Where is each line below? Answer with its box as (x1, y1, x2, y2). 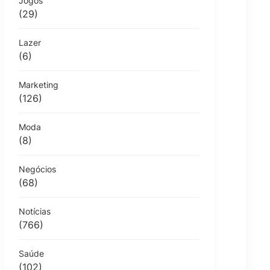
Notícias (19, 206, 51, 216)
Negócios (19, 163, 56, 174)
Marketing (19, 79, 58, 90)
